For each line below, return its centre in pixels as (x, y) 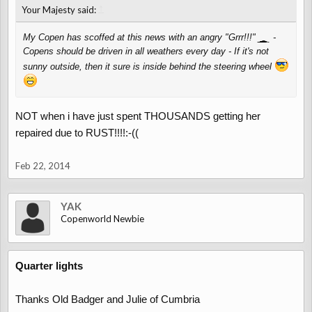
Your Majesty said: (60, 10)
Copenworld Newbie (102, 219)
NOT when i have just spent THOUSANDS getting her (138, 116)
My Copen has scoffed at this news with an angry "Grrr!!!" (139, 37)
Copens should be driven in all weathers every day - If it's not (146, 51)
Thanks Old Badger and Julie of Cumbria (108, 299)
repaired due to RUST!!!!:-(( (77, 133)
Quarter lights (49, 266)
